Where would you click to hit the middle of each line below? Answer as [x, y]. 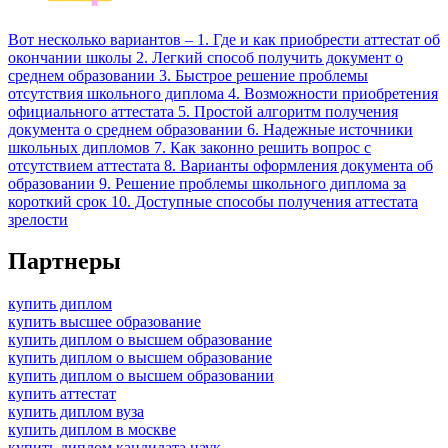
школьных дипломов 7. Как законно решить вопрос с [189, 147]
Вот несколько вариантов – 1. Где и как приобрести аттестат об [224, 39]
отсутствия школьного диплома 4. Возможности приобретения [223, 93]
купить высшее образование [104, 322]
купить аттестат [62, 394]
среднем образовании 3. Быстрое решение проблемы [188, 75]
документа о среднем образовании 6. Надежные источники [210, 129]
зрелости [38, 219]
